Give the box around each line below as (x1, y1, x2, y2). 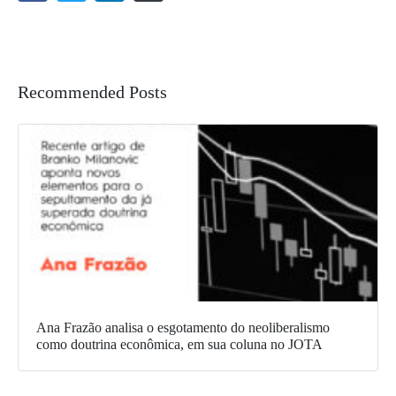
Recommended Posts (18, 82, 167, 103)
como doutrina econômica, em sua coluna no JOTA (36, 337, 323, 353)
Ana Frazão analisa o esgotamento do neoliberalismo (36, 320, 330, 336)
